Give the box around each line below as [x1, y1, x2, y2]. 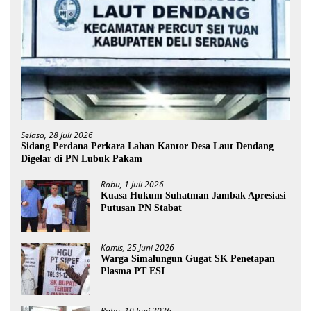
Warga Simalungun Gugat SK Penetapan [101, 253, 275, 264]
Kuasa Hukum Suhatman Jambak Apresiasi [101, 190, 286, 201]
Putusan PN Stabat [101, 203, 182, 214]
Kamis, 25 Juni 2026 [101, 242, 174, 254]
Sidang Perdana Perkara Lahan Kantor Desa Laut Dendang [21, 141, 274, 152]
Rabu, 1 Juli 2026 [101, 178, 164, 191]
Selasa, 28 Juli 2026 [21, 129, 93, 142]
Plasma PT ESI [101, 266, 165, 277]
